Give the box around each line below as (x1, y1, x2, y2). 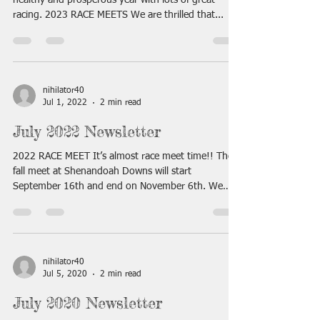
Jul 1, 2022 (43, 98, 87, 107)
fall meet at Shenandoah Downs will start (13, 166, 191, 176)
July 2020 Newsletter (13, 293, 162, 312)
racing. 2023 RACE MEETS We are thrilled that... (13, 10, 224, 20)
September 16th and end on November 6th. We (13, 181, 223, 191)
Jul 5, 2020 (43, 269, 87, 279)
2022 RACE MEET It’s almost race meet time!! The (13, 151, 233, 161)
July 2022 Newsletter (13, 121, 161, 141)
